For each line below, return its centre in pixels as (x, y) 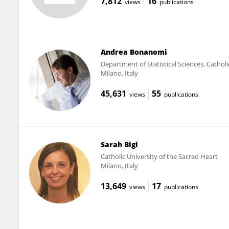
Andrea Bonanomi (134, 52)
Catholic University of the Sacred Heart (159, 156)
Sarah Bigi (119, 144)
